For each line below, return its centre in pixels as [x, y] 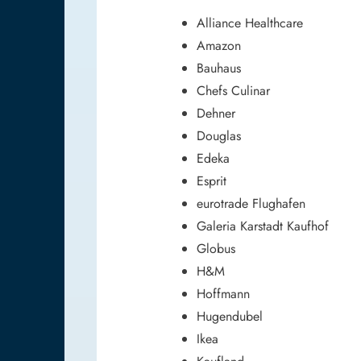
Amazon [219, 45]
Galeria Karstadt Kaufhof [263, 226]
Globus [216, 248]
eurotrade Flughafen [251, 203]
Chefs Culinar [233, 90]
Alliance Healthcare [250, 23]
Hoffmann [223, 293]
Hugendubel [230, 316]
